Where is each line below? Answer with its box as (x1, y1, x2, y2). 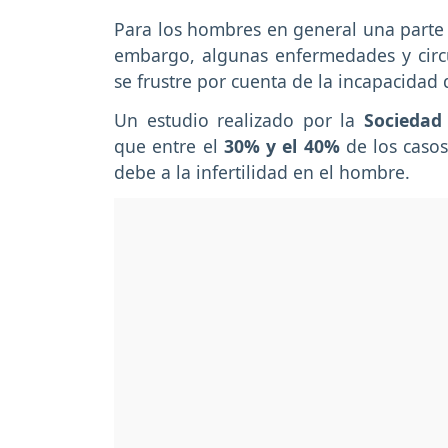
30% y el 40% (223, 133, 340, 158)
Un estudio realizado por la (114, 107, 364, 132)
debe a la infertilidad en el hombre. (114, 159, 410, 184)
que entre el (114, 133, 224, 158)
